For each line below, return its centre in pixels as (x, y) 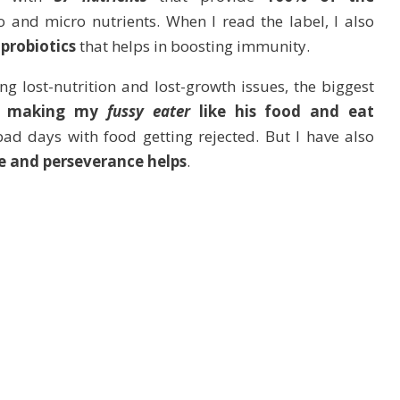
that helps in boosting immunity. (193, 46)
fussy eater (149, 111)
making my (58, 111)
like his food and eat (282, 111)
